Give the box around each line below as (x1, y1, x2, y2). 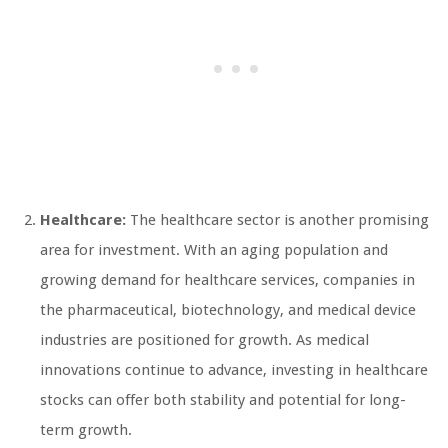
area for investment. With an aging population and (40, 241, 388, 260)
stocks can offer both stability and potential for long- (40, 391, 406, 410)
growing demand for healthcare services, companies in (40, 271, 415, 290)
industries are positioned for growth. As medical (40, 331, 369, 350)
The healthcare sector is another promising (126, 211, 429, 230)
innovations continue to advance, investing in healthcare (40, 361, 428, 380)
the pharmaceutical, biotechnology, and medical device (40, 301, 416, 320)
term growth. (40, 421, 132, 440)
